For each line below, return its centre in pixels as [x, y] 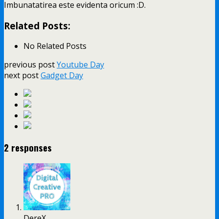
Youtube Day [80, 65]
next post [22, 76]
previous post [30, 65]
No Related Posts [55, 46]
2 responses [28, 148]
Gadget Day [62, 76]
